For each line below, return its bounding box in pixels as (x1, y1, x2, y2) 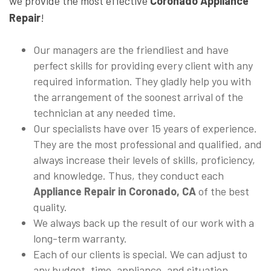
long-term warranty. (33, 232, 127, 246)
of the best (198, 184, 249, 198)
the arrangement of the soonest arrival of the (33, 90, 243, 104)
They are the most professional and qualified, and (33, 137, 262, 151)
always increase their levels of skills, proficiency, (33, 153, 255, 167)
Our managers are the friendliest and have (33, 43, 229, 57)
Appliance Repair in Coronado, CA (33, 184, 198, 198)
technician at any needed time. (33, 106, 176, 120)
